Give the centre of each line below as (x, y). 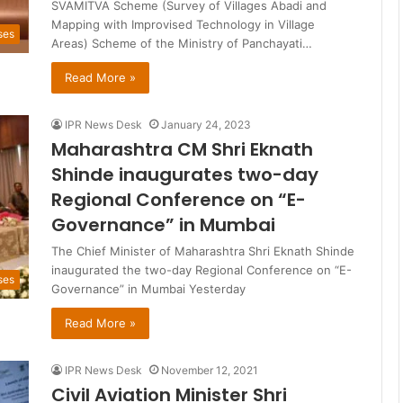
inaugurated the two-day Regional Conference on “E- (201, 270)
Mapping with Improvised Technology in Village (183, 25)
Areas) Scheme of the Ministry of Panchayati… (182, 44)
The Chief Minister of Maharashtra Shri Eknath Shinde (203, 251)
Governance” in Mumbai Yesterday (148, 289)
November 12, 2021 (210, 371)
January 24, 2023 (206, 125)
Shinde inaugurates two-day (185, 175)
